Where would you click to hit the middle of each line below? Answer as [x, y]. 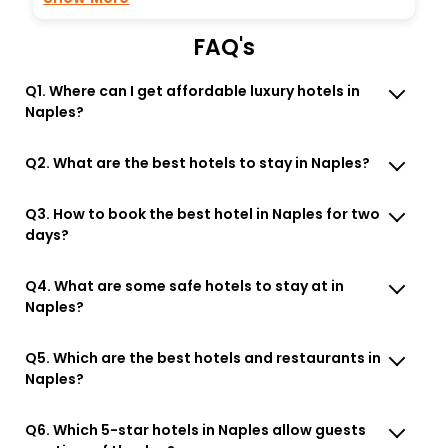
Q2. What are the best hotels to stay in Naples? [198, 162]
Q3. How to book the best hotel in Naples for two [203, 213]
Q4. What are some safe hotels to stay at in [185, 285]
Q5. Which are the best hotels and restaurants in [203, 357]
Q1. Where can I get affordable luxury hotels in [193, 90]
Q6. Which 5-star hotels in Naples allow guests [196, 429]
